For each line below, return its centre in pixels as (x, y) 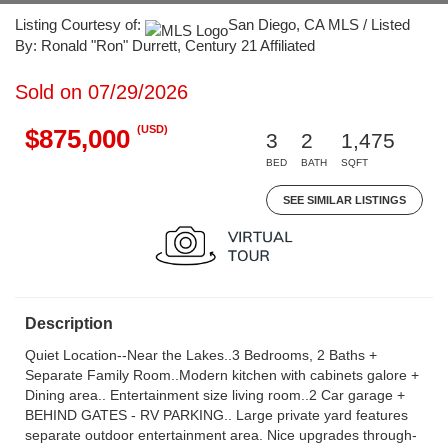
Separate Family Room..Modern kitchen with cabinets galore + (222, 375)
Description (69, 323)
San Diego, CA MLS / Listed (319, 24)
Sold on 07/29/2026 (101, 92)
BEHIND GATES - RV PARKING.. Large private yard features (216, 415)
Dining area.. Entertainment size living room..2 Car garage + (215, 395)
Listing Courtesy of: (80, 24)
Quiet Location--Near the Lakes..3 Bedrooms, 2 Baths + (201, 355)
